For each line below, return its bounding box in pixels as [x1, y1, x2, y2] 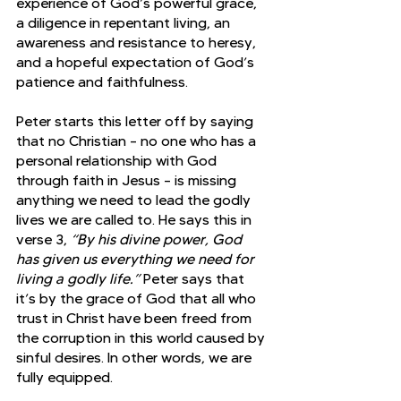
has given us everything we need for [16, 250, 258, 268]
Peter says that [143, 269, 248, 287]
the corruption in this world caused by [16, 328, 269, 346]
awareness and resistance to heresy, [16, 33, 260, 51]
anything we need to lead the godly [16, 191, 254, 209]
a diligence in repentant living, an [16, 13, 234, 31]
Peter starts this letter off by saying [16, 112, 257, 130]
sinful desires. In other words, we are [16, 348, 255, 366]
